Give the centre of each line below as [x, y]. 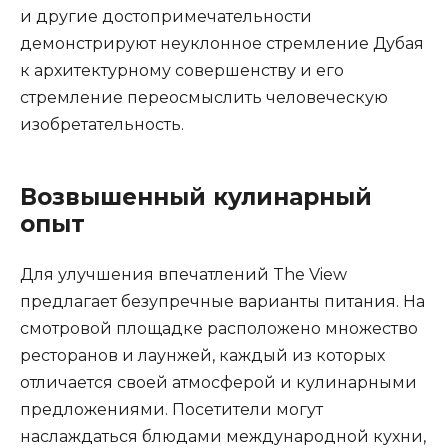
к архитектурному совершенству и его [182, 71]
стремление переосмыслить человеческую [204, 98]
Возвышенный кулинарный [196, 197]
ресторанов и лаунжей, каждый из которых [202, 356]
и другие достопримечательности [166, 17]
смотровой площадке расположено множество [219, 329]
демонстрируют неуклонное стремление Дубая [222, 44]
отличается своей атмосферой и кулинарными [218, 383]
